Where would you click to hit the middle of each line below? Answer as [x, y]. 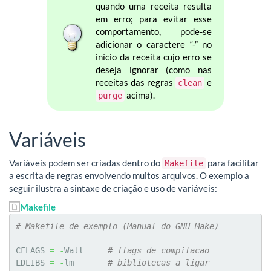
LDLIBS [33, 263]
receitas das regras [135, 82]
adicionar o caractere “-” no [154, 44]
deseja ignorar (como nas [154, 69]
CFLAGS [33, 251]
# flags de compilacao [158, 251]
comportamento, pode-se [154, 31]
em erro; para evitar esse [154, 18]
